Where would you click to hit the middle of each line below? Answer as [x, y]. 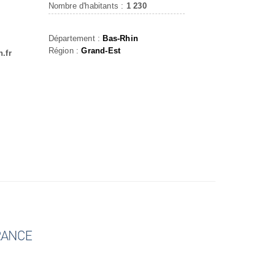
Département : [76, 38]
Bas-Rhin [120, 38]
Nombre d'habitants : [87, 6]
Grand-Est [101, 51]
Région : [65, 51]
